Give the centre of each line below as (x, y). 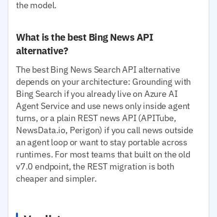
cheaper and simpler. (56, 178)
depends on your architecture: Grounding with (104, 81)
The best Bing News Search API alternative (98, 69)
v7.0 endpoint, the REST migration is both (95, 166)
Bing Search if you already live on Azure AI (97, 93)
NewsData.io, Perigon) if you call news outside (105, 130)
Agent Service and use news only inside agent (103, 106)
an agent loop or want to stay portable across (102, 142)
